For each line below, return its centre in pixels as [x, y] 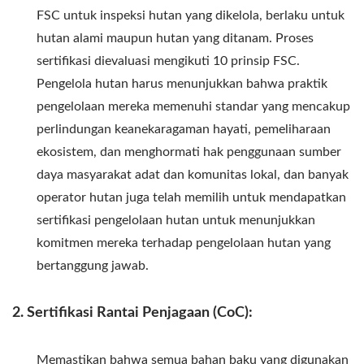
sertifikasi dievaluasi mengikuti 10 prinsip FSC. [168, 61]
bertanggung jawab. [93, 265]
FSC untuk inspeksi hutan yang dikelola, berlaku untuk [191, 15]
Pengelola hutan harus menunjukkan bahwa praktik [182, 83]
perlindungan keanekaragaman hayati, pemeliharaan [184, 129]
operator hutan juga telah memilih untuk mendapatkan [191, 197]
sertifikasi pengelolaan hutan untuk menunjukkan [176, 220]
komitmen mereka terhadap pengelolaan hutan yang [184, 243]
